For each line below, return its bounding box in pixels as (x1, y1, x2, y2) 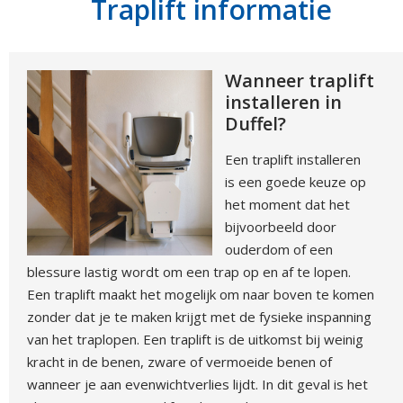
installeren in (225, 90, 343, 114)
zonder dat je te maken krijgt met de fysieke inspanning (27, 308, 372, 326)
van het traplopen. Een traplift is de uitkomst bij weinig (27, 330, 363, 348)
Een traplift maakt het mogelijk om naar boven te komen (27, 285, 374, 303)
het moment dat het (225, 195, 351, 213)
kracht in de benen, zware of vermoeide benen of (27, 353, 332, 371)
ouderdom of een (225, 240, 334, 258)
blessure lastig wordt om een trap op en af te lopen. (27, 263, 351, 281)
